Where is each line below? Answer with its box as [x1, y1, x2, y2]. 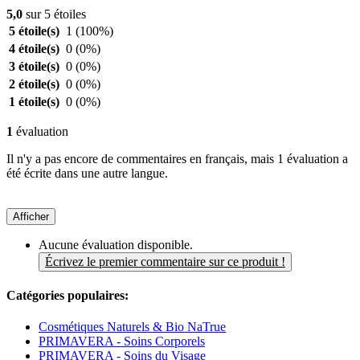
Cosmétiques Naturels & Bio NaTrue [39, 320, 226, 334]
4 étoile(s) [9, 41, 59, 55]
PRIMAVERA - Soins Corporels [39, 334, 205, 349]
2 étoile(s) [9, 76, 59, 91]
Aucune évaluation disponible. [39, 237, 193, 252]
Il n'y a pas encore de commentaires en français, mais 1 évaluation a [6, 151, 348, 166]
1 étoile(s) [9, 94, 59, 108]
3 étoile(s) [9, 59, 59, 73]
